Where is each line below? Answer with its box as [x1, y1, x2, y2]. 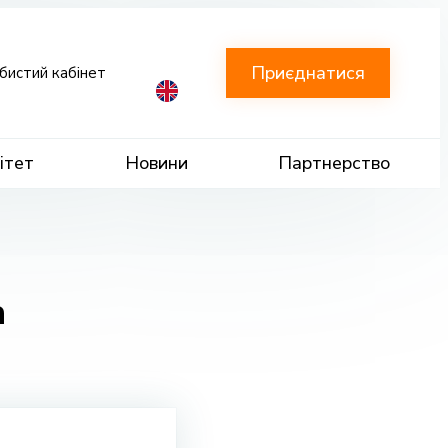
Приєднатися [251, 61, 365, 85]
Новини [124, 151, 188, 175]
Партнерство [278, 151, 390, 175]
